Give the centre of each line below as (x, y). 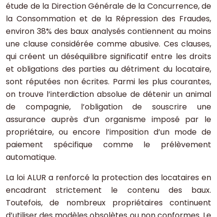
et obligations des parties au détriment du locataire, (108, 69)
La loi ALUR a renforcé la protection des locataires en (108, 178)
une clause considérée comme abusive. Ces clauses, (108, 44)
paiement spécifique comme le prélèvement (108, 145)
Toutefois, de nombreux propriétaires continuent (108, 203)
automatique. (31, 157)
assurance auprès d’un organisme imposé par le (108, 120)
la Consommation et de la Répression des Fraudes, (108, 19)
